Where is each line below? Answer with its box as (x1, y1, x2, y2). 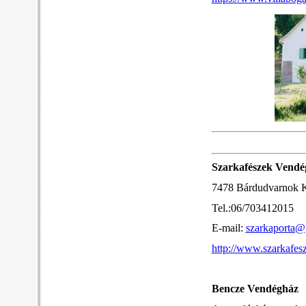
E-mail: (211, 222, 246, 235)
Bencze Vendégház (211, 283, 298, 296)
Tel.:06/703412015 (211, 201, 294, 214)
